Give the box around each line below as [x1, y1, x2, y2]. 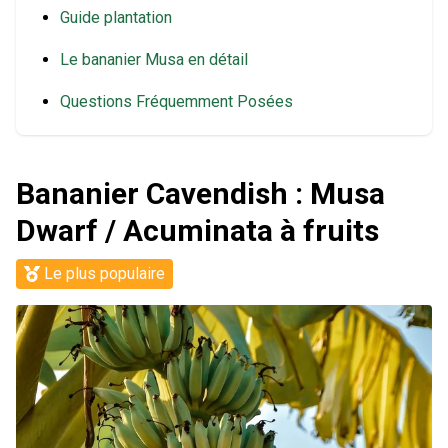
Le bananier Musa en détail [60, 49, 248, 69]
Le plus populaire [44, 263, 165, 283]
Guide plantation [60, 7, 172, 27]
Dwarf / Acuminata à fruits [16, 212, 379, 248]
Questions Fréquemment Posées [60, 91, 293, 111]
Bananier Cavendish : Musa [16, 175, 385, 211]
